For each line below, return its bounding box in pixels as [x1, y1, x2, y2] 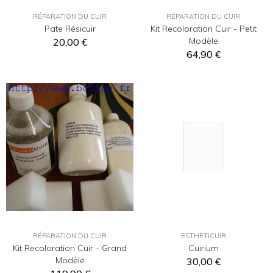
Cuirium [188, 242, 219, 253]
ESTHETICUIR [180, 231, 226, 240]
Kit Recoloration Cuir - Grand [13, 242, 127, 253]
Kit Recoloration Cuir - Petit [150, 23, 257, 35]
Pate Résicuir [44, 23, 96, 35]
